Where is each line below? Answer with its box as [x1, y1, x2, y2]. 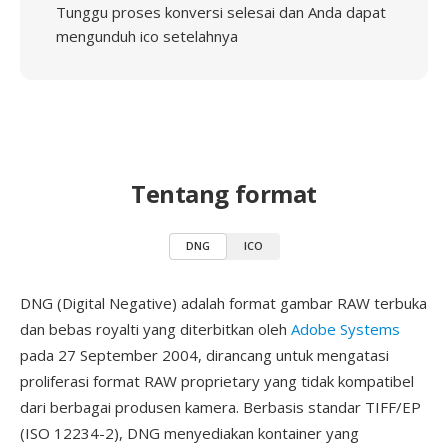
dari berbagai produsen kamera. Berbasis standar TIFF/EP [20, 397, 421, 417]
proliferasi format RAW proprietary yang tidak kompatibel [20, 371, 414, 391]
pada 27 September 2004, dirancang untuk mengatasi [20, 345, 389, 365]
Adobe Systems [291, 319, 400, 339]
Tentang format [131, 177, 317, 210]
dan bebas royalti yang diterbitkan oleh [20, 319, 291, 339]
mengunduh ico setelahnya [56, 26, 238, 46]
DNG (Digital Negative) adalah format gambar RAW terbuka [20, 293, 427, 313]
